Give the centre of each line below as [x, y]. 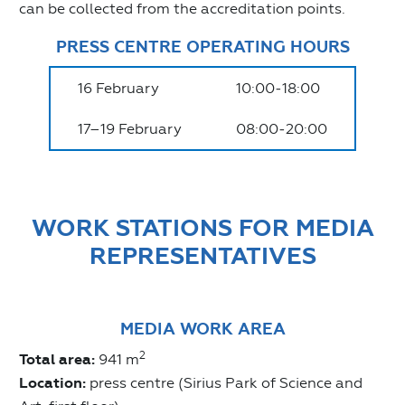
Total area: [57, 359]
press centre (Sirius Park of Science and [224, 382]
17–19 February [130, 128]
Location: [52, 383]
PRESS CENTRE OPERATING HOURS [202, 47]
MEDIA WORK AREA [202, 329]
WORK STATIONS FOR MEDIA [202, 228]
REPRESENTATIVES [202, 256]
